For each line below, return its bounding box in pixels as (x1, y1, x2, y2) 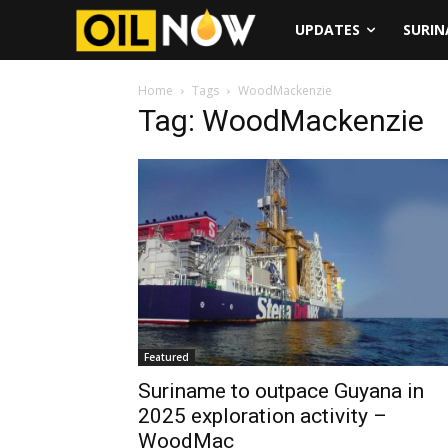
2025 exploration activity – (138, 403, 387, 428)
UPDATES (295, 20, 360, 39)
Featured (144, 349, 189, 364)
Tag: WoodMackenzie (138, 103, 424, 138)
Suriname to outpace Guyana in (138, 378, 424, 403)
